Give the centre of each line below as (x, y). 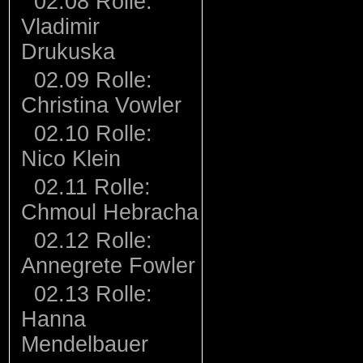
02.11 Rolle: (89, 187)
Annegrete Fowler (108, 266)
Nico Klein (71, 159)
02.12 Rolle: (90, 241)
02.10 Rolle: (90, 134)
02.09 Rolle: (90, 80)
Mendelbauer (85, 344)
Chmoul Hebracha (110, 212)
